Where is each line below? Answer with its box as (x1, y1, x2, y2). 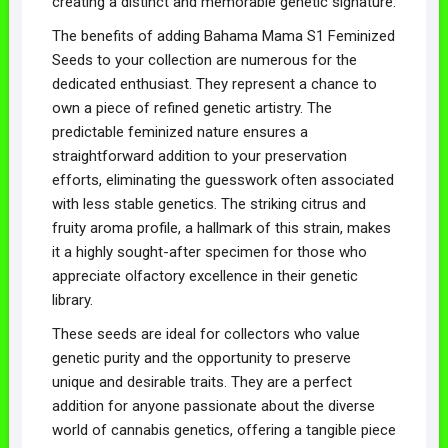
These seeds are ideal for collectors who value (51, 324, 360, 343)
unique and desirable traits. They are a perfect (51, 372, 352, 391)
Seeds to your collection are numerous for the (51, 50, 357, 69)
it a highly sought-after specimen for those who (51, 242, 367, 261)
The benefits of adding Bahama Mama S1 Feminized (51, 26, 395, 45)
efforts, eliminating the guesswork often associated (51, 170, 394, 189)
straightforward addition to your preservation (51, 146, 347, 165)
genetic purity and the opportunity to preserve (51, 348, 351, 367)
